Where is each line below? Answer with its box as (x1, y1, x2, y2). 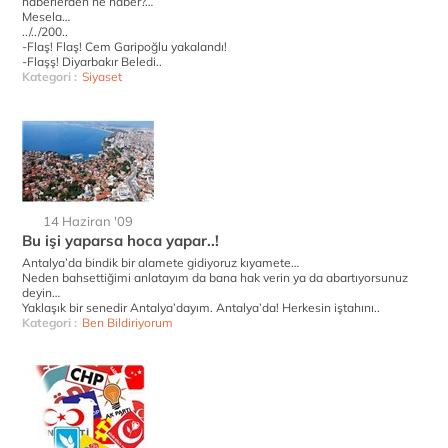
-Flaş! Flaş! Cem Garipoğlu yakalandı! (22, 39, 227, 54)
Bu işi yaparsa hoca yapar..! (22, 231, 219, 250)
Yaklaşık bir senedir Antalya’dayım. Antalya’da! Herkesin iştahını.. (22, 300, 380, 315)
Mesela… (22, 9, 70, 24)
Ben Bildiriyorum (82, 315, 173, 330)
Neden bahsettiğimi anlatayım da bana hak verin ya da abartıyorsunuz (22, 270, 408, 285)
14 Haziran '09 (43, 213, 133, 229)
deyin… (22, 285, 60, 300)
